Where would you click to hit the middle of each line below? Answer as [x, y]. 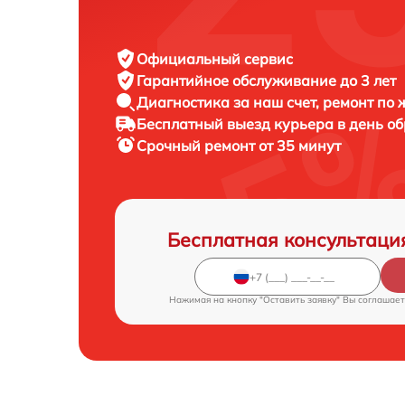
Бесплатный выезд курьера [237, 124]
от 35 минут [300, 146]
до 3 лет [368, 81]
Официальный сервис [215, 59]
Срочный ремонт [198, 146]
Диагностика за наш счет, [230, 103]
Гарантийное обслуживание [238, 81]
